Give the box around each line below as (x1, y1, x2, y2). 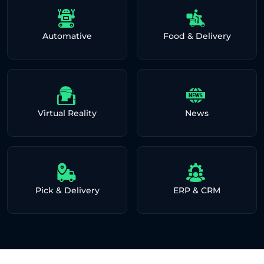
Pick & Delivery (35, 184, 100, 196)
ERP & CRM (173, 184, 220, 196)
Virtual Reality (38, 107, 97, 118)
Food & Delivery (163, 30, 231, 41)
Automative (42, 30, 92, 41)
